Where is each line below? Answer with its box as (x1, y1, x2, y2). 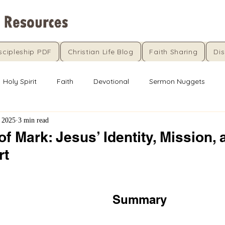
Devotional (93, 76, 129, 86)
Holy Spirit (3, 76, 37, 86)
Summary (113, 192, 167, 206)
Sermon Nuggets (149, 76, 205, 86)
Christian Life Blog (67, 47, 134, 56)
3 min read (18, 116, 49, 124)
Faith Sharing (149, 47, 198, 56)
